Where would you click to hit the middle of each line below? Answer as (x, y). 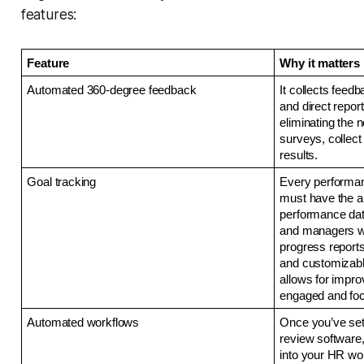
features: (49, 15)
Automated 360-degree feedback (112, 91)
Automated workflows (83, 323)
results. (300, 156)
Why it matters (320, 64)
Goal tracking (63, 182)
